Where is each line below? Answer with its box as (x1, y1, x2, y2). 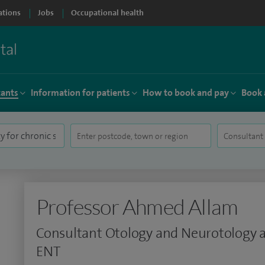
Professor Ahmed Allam (36, 193, 238, 219)
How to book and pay (143, 86, 229, 99)
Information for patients (31, 86, 130, 99)
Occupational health (71, 8, 144, 18)
